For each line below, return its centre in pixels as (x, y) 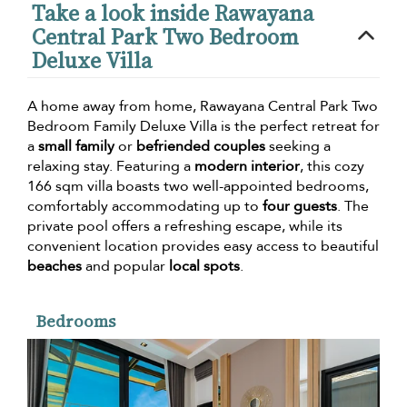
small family (76, 146)
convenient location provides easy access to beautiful (203, 246)
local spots (204, 266)
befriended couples (201, 146)
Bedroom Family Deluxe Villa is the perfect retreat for (203, 126)
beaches (55, 266)
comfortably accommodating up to (145, 206)
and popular (125, 266)
